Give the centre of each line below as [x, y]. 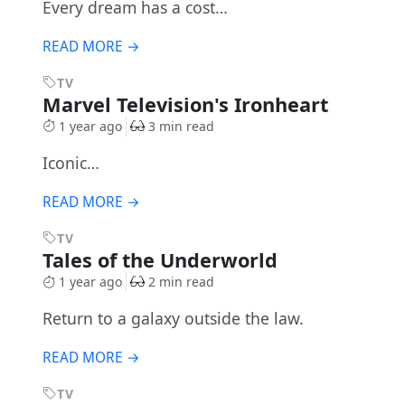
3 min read [181, 126]
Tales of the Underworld [162, 259]
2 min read [181, 281]
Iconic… [71, 162]
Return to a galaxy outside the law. [173, 318]
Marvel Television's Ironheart [188, 104]
